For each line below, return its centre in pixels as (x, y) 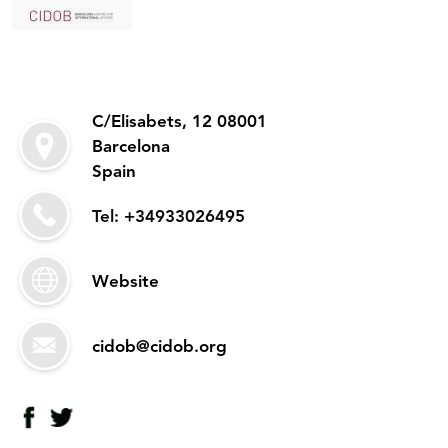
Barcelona (131, 147)
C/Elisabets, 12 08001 (179, 122)
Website (125, 282)
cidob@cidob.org (159, 347)
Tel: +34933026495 (168, 217)
